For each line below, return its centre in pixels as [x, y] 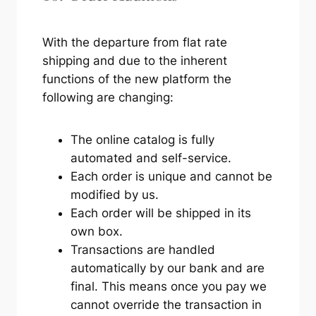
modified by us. [114, 194]
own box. [96, 231]
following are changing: [108, 97]
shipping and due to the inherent [134, 60]
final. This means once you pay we [168, 286]
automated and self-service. [151, 158]
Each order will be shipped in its [160, 213]
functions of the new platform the [136, 79]
